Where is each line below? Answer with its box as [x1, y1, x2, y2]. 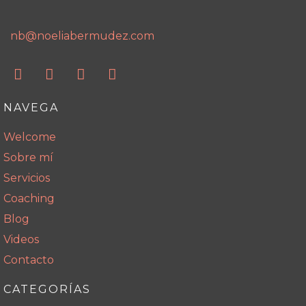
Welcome [3, 130, 56, 144]
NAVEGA [3, 101, 59, 115]
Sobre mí [3, 151, 53, 165]
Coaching [3, 192, 55, 206]
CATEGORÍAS [3, 283, 91, 296]
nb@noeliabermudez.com [10, 29, 154, 43]
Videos [3, 233, 39, 247]
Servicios [3, 171, 50, 185]
